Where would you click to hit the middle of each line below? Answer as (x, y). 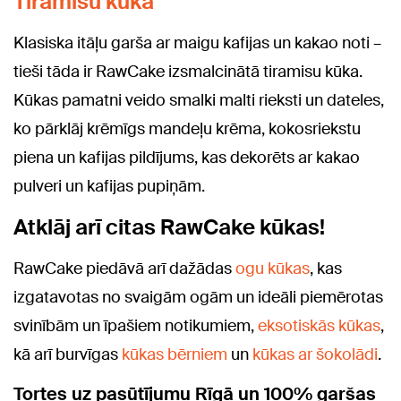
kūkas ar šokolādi (315, 354)
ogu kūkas (273, 269)
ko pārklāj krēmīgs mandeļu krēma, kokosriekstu (187, 129)
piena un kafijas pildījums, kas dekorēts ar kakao (187, 158)
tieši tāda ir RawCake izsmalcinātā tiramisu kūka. (188, 72)
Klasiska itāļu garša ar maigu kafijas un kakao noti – (197, 43)
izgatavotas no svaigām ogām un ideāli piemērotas (198, 297)
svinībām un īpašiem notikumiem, (136, 326)
